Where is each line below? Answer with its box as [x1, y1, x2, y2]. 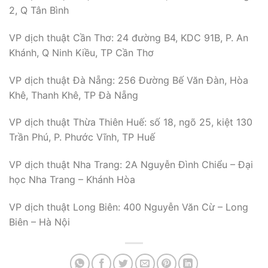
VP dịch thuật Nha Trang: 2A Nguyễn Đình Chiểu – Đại [9, 159, 253, 171]
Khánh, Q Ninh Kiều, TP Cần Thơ [9, 46, 154, 59]
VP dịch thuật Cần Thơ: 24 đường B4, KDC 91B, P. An [9, 31, 248, 44]
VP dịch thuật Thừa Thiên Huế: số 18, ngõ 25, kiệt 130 [9, 116, 252, 129]
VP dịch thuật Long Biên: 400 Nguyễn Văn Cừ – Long [9, 200, 248, 213]
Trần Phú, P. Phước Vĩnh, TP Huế [9, 131, 155, 144]
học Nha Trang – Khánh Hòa [9, 173, 135, 186]
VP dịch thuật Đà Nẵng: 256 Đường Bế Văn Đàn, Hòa [9, 74, 248, 86]
